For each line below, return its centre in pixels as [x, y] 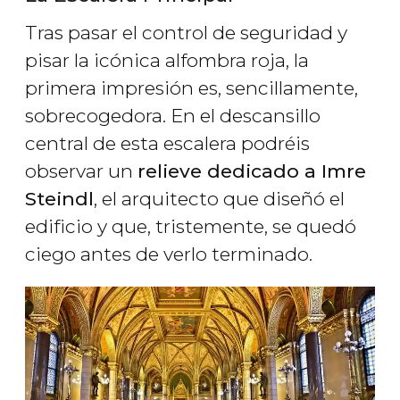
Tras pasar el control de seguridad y [186, 33]
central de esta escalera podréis [167, 144]
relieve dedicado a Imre [252, 171]
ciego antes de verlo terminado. [169, 254]
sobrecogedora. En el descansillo [173, 116]
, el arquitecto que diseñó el [219, 199]
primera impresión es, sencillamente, [192, 88]
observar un [81, 171]
